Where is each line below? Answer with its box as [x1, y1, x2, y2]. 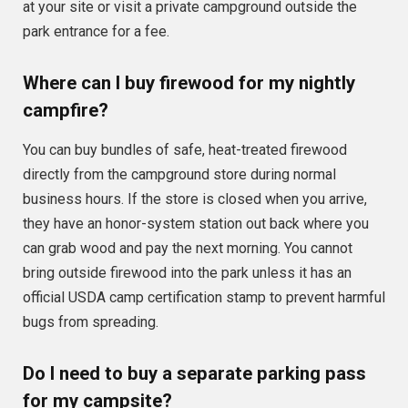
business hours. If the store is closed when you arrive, [23, 190, 367, 209]
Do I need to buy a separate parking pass [23, 362, 366, 384]
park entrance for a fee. [23, 23, 169, 41]
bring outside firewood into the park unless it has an [23, 264, 352, 282]
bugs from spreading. [23, 313, 158, 331]
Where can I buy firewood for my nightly [23, 71, 355, 94]
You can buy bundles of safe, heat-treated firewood [23, 141, 347, 159]
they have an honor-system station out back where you [23, 215, 369, 233]
